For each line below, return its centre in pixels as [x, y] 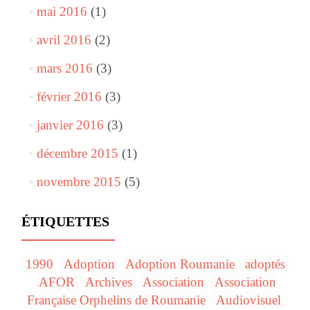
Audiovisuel [248, 300]
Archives [108, 282]
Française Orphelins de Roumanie [116, 300]
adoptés [265, 264]
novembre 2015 [79, 182]
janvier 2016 [70, 125]
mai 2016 [62, 12]
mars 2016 [64, 69]
